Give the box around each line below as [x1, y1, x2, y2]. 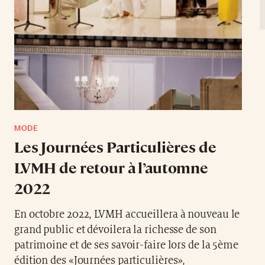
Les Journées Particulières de [14, 136, 216, 156]
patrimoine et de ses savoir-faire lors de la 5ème [14, 239, 239, 251]
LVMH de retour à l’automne [14, 157, 209, 177]
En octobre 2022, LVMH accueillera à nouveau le [14, 208, 240, 220]
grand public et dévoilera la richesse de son [14, 224, 216, 235]
